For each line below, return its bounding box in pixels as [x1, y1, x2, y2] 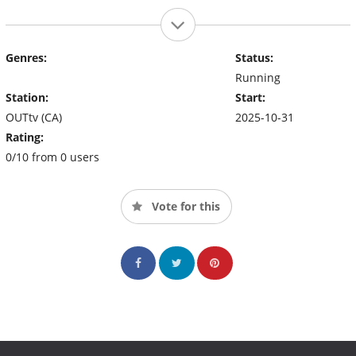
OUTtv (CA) [6, 109, 62, 125]
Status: [234, 49, 273, 65]
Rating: [6, 129, 44, 145]
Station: [6, 89, 48, 105]
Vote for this [149, 198, 220, 214]
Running [234, 69, 281, 85]
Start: [234, 89, 265, 105]
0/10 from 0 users [6, 149, 99, 164]
